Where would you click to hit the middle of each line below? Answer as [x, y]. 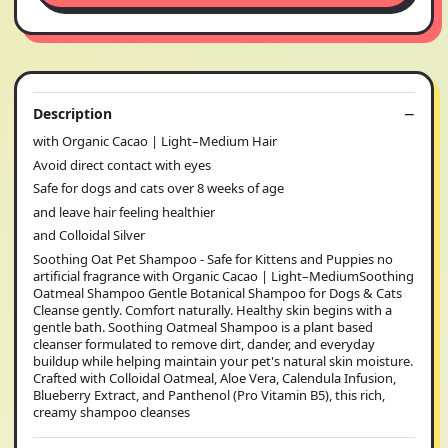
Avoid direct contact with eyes [122, 164]
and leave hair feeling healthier [124, 211]
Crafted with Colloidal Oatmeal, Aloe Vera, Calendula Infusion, [214, 377]
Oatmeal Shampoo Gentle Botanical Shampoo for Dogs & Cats [217, 292]
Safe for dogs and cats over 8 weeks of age [158, 188]
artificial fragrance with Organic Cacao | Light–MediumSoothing [223, 275]
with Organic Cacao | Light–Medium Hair [155, 141]
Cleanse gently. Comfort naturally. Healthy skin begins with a [212, 309]
